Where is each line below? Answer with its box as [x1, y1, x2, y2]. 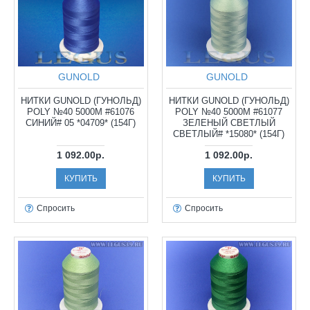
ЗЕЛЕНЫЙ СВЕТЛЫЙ [182, 118, 275, 129]
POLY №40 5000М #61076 [27, 107, 135, 118]
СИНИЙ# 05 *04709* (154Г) [26, 118, 136, 129]
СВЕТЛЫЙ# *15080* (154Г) [173, 129, 285, 140]
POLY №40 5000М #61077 [175, 107, 283, 118]
